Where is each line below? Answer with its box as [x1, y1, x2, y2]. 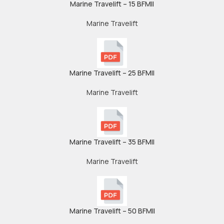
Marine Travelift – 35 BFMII [69, 137, 154, 146]
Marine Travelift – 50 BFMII [69, 206, 155, 215]
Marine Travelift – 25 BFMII [69, 68, 154, 77]
